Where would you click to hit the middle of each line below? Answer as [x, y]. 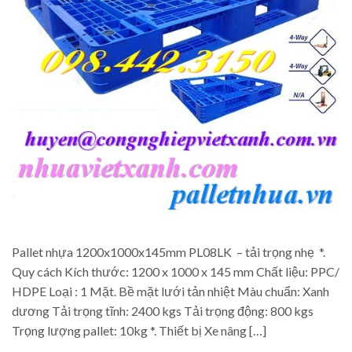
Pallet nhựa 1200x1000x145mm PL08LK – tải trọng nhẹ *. [169, 251]
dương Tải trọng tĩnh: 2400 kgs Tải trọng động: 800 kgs [163, 310]
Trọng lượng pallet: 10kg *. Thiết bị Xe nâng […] [139, 330]
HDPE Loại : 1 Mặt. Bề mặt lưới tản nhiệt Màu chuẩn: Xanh [170, 291]
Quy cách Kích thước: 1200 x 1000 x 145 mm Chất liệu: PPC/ [176, 271]
